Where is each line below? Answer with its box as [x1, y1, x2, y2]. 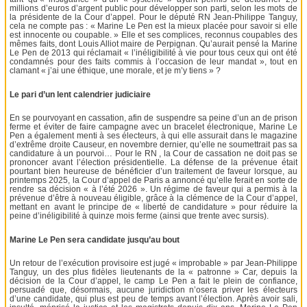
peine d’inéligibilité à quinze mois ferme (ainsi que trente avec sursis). [10, 211, 269, 221]
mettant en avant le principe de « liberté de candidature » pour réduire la [10, 202, 297, 212]
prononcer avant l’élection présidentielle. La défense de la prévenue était [10, 158, 297, 168]
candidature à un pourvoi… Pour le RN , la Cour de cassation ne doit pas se [10, 149, 297, 159]
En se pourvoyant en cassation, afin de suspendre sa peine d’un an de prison [10, 113, 297, 123]
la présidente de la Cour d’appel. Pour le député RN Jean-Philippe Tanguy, [10, 12, 297, 22]
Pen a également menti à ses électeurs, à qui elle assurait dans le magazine [10, 131, 297, 141]
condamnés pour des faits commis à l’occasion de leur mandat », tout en [10, 56, 297, 66]
